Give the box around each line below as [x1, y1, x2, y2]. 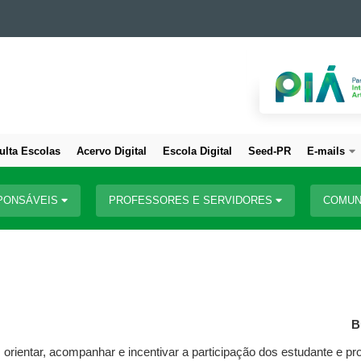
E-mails [307, 145, 345, 157]
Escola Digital [163, 145, 232, 157]
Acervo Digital [77, 145, 147, 157]
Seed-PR [248, 145, 291, 157]
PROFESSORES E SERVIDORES [109, 193, 276, 206]
